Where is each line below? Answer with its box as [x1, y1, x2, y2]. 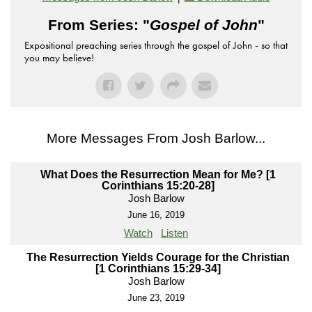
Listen [161, 227, 188, 240]
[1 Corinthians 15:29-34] [95, 263, 221, 275]
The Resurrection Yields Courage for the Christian [26, 251, 290, 264]
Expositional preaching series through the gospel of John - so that [24, 38, 288, 53]
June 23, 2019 [127, 292, 185, 304]
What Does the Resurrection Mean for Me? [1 [40, 169, 276, 181]
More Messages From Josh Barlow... [47, 131, 265, 146]
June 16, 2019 [127, 210, 185, 221]
